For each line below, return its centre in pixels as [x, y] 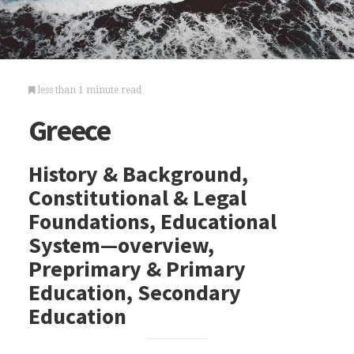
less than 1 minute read [88, 90]
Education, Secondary [134, 292]
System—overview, [121, 245]
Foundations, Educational [152, 221]
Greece [69, 130]
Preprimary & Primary [137, 269]
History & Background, [138, 174]
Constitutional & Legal [137, 198]
